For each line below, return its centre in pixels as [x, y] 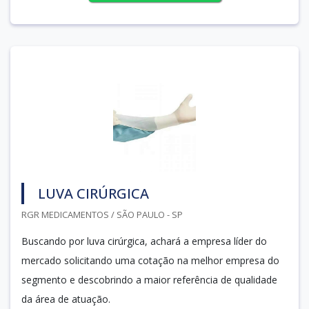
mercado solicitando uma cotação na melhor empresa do [150, 260]
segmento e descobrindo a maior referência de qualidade [149, 279]
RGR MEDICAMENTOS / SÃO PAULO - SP [102, 214]
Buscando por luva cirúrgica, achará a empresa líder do [144, 241]
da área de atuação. [66, 299]
